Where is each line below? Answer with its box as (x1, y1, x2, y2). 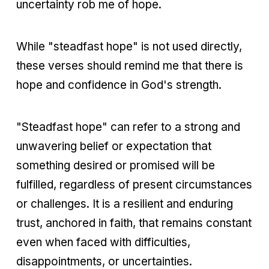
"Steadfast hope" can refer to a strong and (16, 119, 240, 134)
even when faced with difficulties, (16, 235, 190, 249)
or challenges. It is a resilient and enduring (16, 196, 233, 211)
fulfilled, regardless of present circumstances (16, 177, 252, 192)
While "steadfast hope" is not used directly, (16, 39, 242, 53)
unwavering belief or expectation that (16, 139, 211, 153)
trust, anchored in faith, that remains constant (16, 216, 252, 230)
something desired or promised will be (16, 158, 215, 172)
